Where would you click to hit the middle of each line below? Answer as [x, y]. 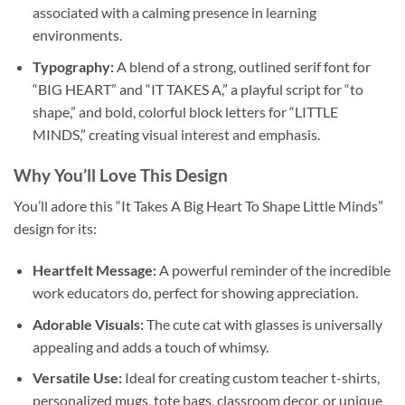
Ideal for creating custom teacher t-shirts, [250, 378]
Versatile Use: [77, 378]
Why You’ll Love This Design [121, 174]
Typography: [73, 66]
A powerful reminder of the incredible [273, 269]
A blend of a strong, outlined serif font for [242, 66]
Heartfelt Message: [94, 269]
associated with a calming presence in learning [174, 13]
